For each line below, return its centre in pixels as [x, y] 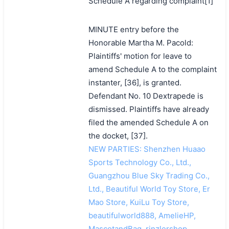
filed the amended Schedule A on [148, 122]
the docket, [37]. [118, 135]
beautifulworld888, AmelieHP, [142, 215]
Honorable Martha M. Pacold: [141, 42]
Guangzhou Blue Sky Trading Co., [149, 175]
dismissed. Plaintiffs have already [148, 109]
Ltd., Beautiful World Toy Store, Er [149, 189]
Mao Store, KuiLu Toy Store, [139, 202]
